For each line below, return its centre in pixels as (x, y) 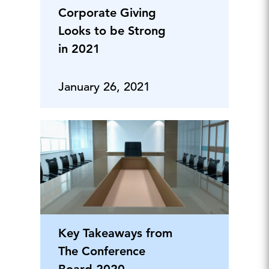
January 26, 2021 (104, 87)
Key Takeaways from (115, 233)
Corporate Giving (107, 13)
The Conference (101, 251)
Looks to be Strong (112, 31)
